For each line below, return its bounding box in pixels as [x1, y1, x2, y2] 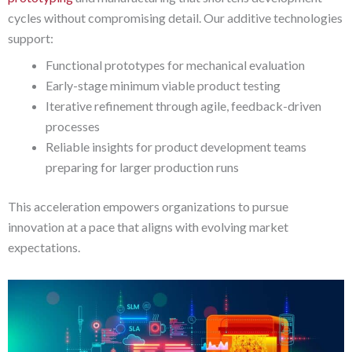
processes [46, 118, 100, 134]
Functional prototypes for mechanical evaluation [46, 57, 305, 72]
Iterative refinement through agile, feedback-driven [46, 97, 321, 113]
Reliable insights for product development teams [46, 138, 306, 154]
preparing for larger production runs [46, 159, 239, 174]
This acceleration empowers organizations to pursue [8, 198, 288, 214]
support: [8, 30, 53, 46]
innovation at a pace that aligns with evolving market [8, 218, 288, 234]
